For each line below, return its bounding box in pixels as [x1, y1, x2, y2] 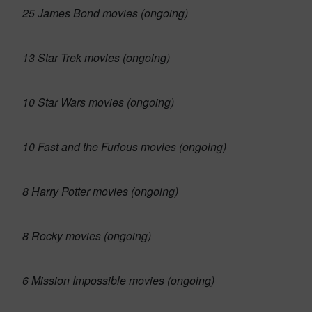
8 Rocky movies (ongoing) [22, 228, 151, 244]
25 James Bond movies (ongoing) [22, 5, 188, 21]
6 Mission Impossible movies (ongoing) [22, 272, 214, 288]
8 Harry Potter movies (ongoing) [22, 183, 178, 199]
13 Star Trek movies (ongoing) [22, 49, 170, 65]
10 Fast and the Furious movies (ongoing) [22, 139, 226, 155]
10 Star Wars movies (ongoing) [22, 94, 174, 110]
